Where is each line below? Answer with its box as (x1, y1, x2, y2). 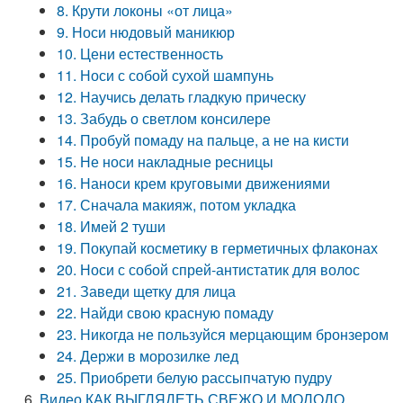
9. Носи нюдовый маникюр (57, 22, 236, 42)
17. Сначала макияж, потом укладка (57, 194, 297, 215)
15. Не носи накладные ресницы (57, 151, 274, 172)
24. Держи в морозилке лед (57, 345, 239, 366)
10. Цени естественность (57, 43, 224, 64)
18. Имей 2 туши (57, 216, 166, 237)
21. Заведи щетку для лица (57, 281, 237, 301)
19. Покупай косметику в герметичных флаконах (57, 237, 379, 258)
